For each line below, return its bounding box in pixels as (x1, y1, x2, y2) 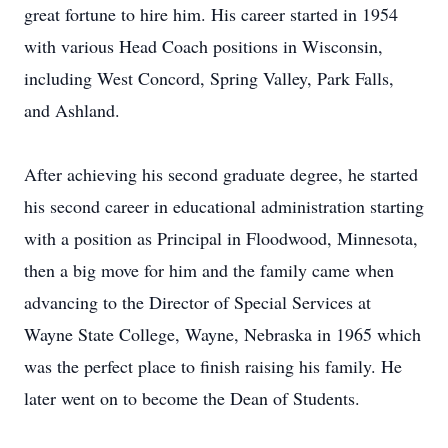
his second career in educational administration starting (24, 194, 424, 218)
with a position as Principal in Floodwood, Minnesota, (24, 226, 418, 250)
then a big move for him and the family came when (24, 258, 394, 282)
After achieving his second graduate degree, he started (24, 162, 418, 186)
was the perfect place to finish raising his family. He (24, 354, 402, 378)
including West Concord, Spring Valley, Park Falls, (24, 66, 394, 90)
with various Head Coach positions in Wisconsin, (24, 34, 383, 58)
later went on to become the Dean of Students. (24, 386, 360, 410)
